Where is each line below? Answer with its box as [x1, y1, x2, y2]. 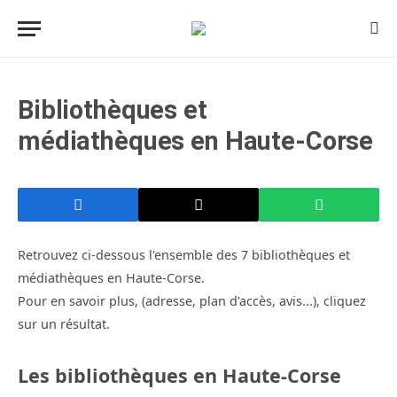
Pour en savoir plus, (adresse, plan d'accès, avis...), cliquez [18, 292, 366, 309]
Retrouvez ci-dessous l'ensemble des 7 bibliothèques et [18, 246, 350, 263]
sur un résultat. [18, 315, 110, 332]
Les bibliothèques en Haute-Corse [18, 362, 341, 389]
